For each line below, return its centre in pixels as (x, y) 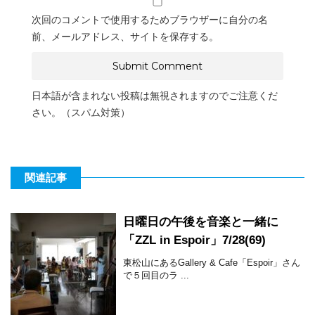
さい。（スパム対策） (81, 112)
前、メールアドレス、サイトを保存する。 (125, 36)
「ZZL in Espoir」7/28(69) (194, 240)
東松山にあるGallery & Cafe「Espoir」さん (212, 262)
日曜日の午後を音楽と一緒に (201, 221)
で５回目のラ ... (156, 275)
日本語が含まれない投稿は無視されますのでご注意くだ (155, 95)
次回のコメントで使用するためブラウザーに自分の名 (150, 19)
